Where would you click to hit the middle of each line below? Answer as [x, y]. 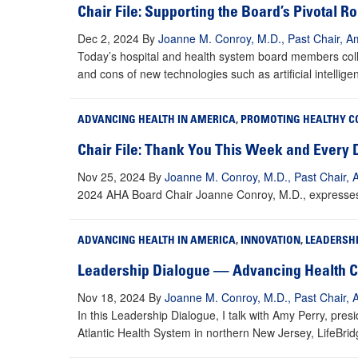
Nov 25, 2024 [111, 177]
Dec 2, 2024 [108, 39]
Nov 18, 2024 [111, 298]
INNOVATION [270, 242]
